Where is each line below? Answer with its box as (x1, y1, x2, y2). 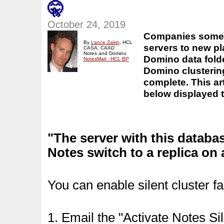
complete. (143, 76, 191, 87)
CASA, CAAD (83, 45, 114, 50)
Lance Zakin (90, 39, 119, 45)
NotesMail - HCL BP (83, 56, 129, 61)
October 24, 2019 (47, 19, 125, 30)
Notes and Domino (83, 50, 126, 56)
